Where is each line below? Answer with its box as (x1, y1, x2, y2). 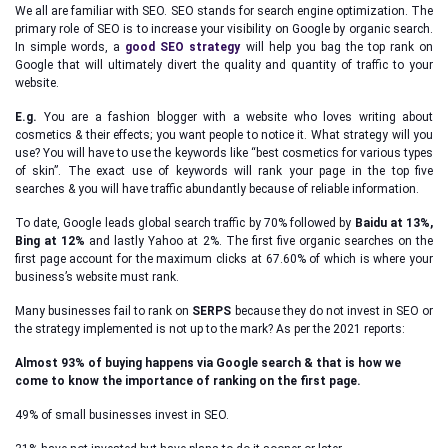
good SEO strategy (125, 40, 241, 54)
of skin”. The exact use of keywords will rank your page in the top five (15, 164, 433, 178)
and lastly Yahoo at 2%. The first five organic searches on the (85, 234, 434, 248)
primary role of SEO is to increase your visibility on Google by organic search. (15, 22, 433, 36)
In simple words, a (15, 40, 126, 54)
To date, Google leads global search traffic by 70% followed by (15, 216, 355, 230)
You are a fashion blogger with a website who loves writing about (37, 110, 433, 124)
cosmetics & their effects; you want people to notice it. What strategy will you (15, 128, 433, 142)
